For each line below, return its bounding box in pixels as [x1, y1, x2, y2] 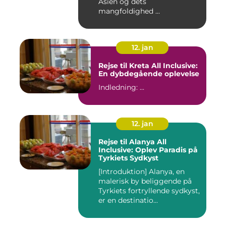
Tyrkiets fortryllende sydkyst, [98, 186, 200, 196]
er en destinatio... [98, 196, 158, 205]
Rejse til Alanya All [98, 137, 166, 147]
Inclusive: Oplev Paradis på [98, 145, 198, 155]
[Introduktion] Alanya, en [98, 167, 149, 177]
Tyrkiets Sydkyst [98, 153, 158, 163]
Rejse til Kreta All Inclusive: [98, 61, 198, 71]
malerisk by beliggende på [98, 177, 192, 186]
